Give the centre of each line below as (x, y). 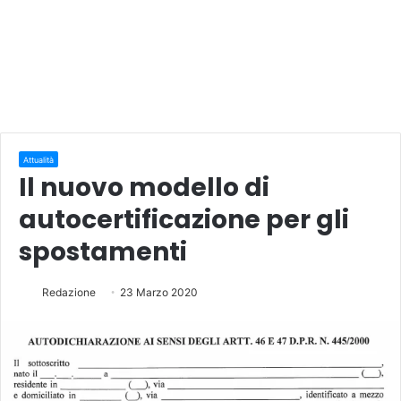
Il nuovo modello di (144, 187)
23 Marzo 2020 (159, 292)
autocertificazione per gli (184, 219)
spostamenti (103, 252)
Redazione (69, 292)
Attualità (38, 159)
